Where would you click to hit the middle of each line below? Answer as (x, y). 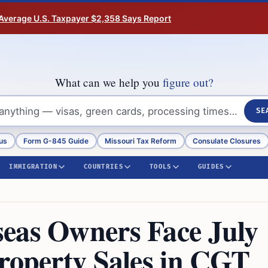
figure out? (188, 82)
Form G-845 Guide (56, 141)
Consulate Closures (227, 141)
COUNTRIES (103, 167)
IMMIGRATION (33, 167)
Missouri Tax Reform (141, 141)
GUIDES (211, 167)
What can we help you (109, 82)
